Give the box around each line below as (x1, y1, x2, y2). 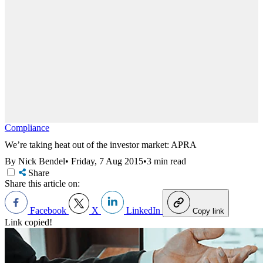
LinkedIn (124, 205, 163, 216)
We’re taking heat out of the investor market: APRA (5, 139, 197, 150)
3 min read (147, 156, 186, 167)
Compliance (5, 123, 49, 133)
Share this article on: (5, 178, 80, 189)
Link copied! (5, 217, 52, 228)
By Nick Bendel (5, 156, 65, 167)
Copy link (193, 207, 224, 216)
